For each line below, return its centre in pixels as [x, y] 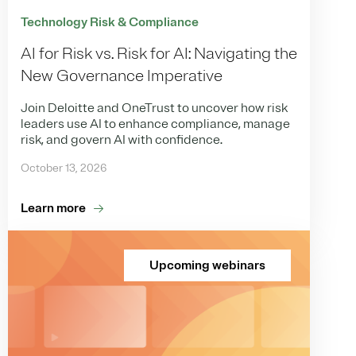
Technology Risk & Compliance [110, 22]
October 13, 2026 [64, 168]
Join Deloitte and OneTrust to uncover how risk [154, 108]
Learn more [53, 208]
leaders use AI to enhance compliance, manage [155, 124]
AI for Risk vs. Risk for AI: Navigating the [159, 53]
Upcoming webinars [207, 265]
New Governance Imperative [122, 75]
